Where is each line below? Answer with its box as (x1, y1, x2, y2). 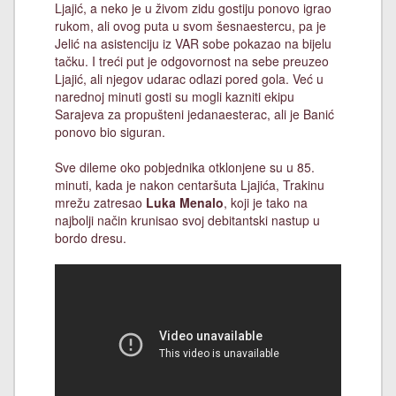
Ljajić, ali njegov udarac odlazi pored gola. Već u (55, 70, 324, 88)
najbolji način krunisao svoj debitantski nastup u (55, 211, 320, 229)
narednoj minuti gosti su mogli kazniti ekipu (55, 88, 294, 105)
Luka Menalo (146, 194, 224, 211)
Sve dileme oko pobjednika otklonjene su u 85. (55, 158, 315, 176)
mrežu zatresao (55, 194, 146, 211)
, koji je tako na (224, 194, 308, 211)
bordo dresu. (55, 229, 126, 247)
